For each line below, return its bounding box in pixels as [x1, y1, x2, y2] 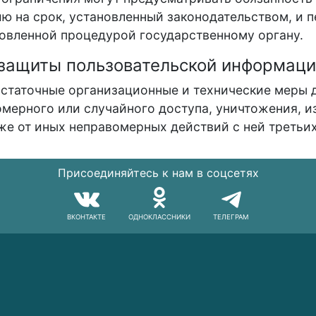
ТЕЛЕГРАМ [213, 213, 249, 221]
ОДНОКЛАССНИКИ [128, 213, 190, 221]
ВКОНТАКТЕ [67, 213, 106, 221]
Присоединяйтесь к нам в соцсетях [57, 166, 259, 181]
